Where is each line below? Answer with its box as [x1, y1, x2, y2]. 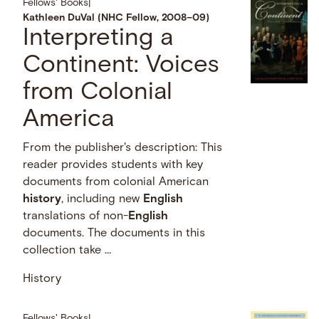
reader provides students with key [23, 159, 204, 171]
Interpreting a [23, 26, 174, 51]
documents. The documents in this [23, 227, 206, 239]
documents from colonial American [23, 176, 209, 188]
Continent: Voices [23, 53, 220, 78]
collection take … [23, 244, 112, 256]
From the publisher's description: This [23, 142, 223, 154]
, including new [61, 193, 144, 205]
